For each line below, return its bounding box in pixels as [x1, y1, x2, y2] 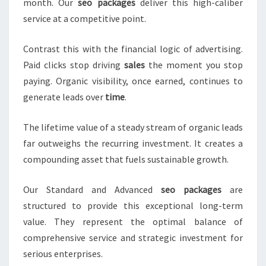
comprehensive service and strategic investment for [23, 232, 243, 244]
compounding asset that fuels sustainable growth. [23, 153, 229, 166]
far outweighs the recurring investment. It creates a [23, 137, 243, 150]
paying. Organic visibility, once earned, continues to [23, 75, 243, 87]
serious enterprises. [23, 248, 103, 260]
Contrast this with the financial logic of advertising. [23, 43, 243, 55]
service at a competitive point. [23, 12, 146, 25]
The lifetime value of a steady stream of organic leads [23, 121, 243, 134]
